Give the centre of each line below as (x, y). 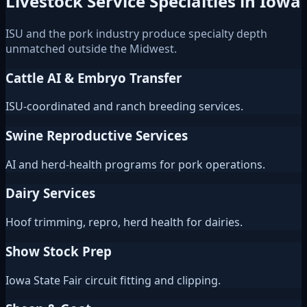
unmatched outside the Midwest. (91, 48)
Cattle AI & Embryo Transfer (94, 77)
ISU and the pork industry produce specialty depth (136, 33)
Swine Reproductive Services (97, 136)
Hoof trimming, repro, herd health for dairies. (124, 222)
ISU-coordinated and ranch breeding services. (124, 107)
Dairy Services (50, 193)
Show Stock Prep (59, 251)
